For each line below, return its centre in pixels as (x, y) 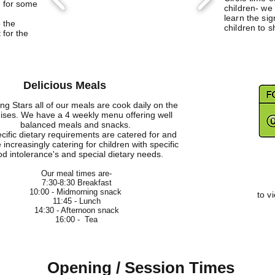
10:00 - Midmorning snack (76, 192)
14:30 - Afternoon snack (76, 210)
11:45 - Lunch (76, 201)
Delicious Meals (65, 85)
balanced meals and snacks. (76, 125)
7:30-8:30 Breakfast (76, 183)
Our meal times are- (76, 173)
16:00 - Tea (76, 219)
